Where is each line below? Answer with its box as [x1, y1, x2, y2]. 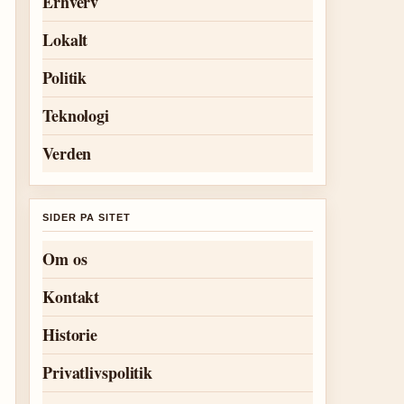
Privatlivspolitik [42, 361, 153, 384]
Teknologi [42, 104, 110, 127]
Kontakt [42, 285, 100, 308]
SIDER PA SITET [42, 212, 131, 223]
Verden [42, 142, 92, 165]
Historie [42, 323, 98, 346]
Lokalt [42, 28, 88, 51]
